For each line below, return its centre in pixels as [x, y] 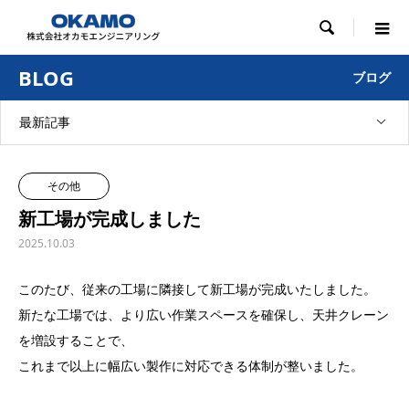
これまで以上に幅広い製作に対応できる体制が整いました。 [191, 366]
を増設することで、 [76, 340]
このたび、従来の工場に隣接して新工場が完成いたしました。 [197, 289]
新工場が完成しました [110, 219]
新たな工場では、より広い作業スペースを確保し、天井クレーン [204, 315]
